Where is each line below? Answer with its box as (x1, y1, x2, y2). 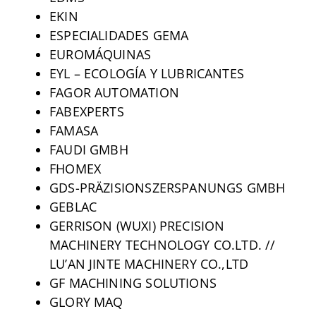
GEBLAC (49, 197, 97, 215)
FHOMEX (49, 159, 102, 177)
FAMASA (49, 121, 99, 139)
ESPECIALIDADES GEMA (49, 26, 189, 44)
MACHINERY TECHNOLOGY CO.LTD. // (49, 236, 276, 253)
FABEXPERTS (49, 102, 124, 120)
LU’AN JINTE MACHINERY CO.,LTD (49, 255, 249, 272)
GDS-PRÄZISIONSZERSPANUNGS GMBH (49, 178, 286, 196)
